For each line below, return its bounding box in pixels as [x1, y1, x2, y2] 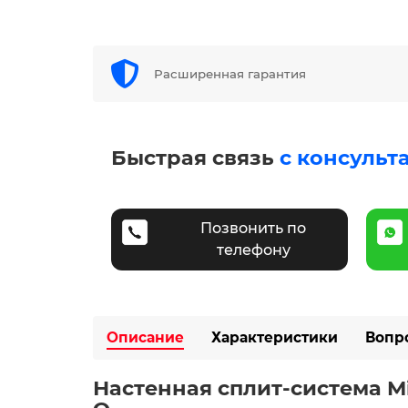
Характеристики [211, 329, 338, 346]
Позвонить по [200, 219, 306, 237]
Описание [107, 329, 184, 346]
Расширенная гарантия [154, 66, 307, 81]
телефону [216, 241, 291, 259]
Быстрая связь [111, 145, 280, 170]
